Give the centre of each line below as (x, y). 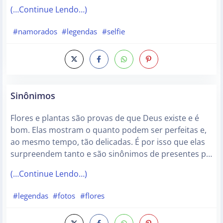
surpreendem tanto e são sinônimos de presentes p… (111, 154)
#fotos (64, 195)
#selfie (113, 32)
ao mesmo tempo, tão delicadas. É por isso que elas (108, 142)
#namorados (35, 32)
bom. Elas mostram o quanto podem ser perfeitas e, (109, 130)
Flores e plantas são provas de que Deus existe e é (105, 118)
